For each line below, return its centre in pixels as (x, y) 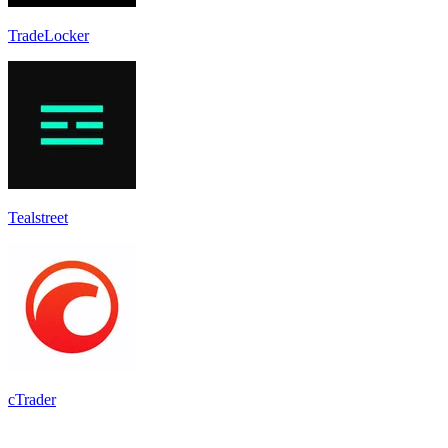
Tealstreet (38, 217)
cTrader (32, 399)
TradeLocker (48, 35)
